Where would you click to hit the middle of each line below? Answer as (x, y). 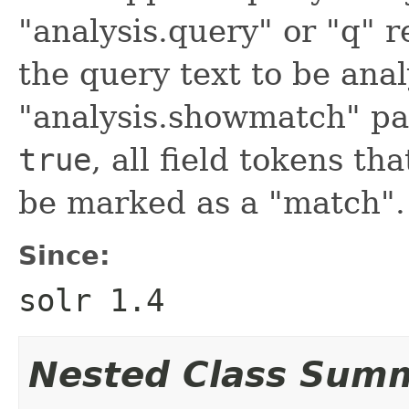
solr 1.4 (91, 300)
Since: (64, 255)
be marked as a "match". (212, 202)
